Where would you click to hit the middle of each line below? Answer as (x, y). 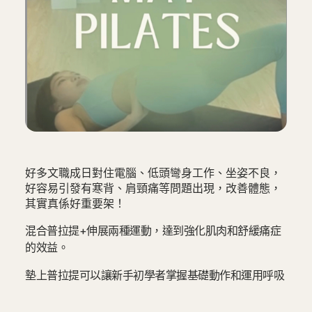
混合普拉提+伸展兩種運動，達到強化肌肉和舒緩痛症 (153, 231)
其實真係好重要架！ (75, 204)
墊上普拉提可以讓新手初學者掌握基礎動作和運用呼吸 (155, 275)
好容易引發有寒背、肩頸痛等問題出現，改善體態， (153, 188)
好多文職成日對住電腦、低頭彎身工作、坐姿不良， (153, 173)
